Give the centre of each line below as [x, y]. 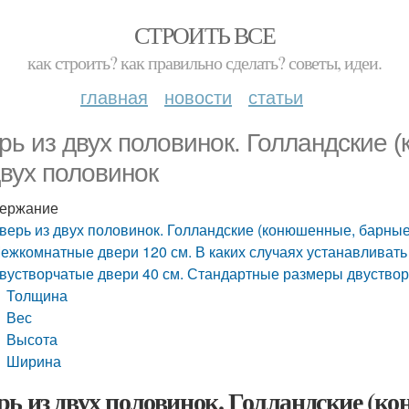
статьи [276, 96]
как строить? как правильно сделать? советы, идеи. [204, 63]
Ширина [34, 361]
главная [114, 96]
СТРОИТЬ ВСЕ [204, 35]
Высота [32, 339]
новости [198, 96]
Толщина [37, 295]
